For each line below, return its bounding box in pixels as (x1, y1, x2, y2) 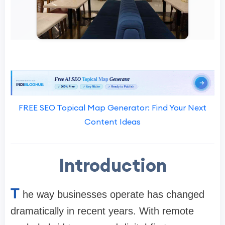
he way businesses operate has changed (23, 188, 204, 200)
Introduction (58, 153, 167, 177)
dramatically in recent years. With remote (11, 205, 194, 216)
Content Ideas (84, 116, 141, 127)
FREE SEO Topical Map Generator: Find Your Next (19, 102, 206, 113)
